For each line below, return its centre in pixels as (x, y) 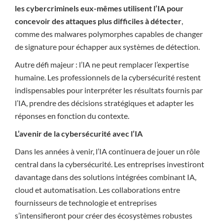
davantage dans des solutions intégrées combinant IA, (106, 177)
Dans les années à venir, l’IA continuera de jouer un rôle (107, 151)
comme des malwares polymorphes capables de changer (109, 34)
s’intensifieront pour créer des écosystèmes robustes (104, 215)
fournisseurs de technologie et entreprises (86, 203)
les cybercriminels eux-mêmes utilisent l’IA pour (99, 8)
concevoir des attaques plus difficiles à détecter (98, 21)
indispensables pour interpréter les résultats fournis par (109, 90)
